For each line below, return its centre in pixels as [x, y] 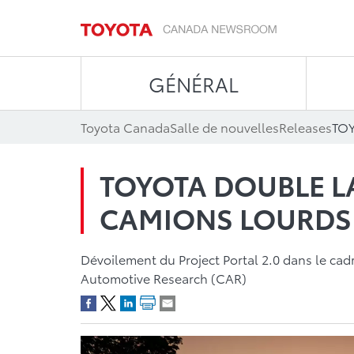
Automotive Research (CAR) [164, 278]
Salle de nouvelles [224, 127]
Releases [305, 127]
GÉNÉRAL [193, 83]
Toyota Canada [125, 127]
